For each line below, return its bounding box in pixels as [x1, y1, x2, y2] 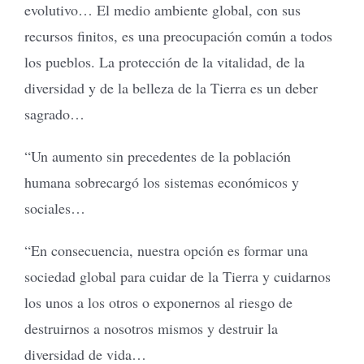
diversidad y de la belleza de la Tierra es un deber [24, 77, 318, 97]
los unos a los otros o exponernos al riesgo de [24, 292, 292, 312]
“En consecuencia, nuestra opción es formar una [24, 240, 308, 260]
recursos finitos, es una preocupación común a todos [24, 25, 332, 45]
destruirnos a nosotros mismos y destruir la [24, 318, 278, 338]
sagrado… [24, 103, 84, 123]
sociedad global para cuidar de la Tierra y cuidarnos [24, 266, 331, 286]
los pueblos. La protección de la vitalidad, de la [24, 51, 305, 71]
